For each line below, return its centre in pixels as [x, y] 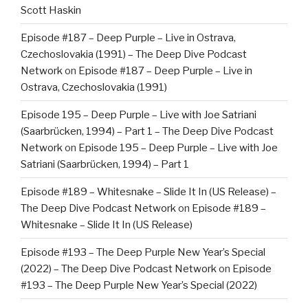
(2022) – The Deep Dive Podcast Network [119, 268]
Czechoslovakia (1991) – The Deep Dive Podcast [134, 54]
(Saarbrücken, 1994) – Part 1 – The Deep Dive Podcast [147, 131]
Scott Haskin [51, 10]
